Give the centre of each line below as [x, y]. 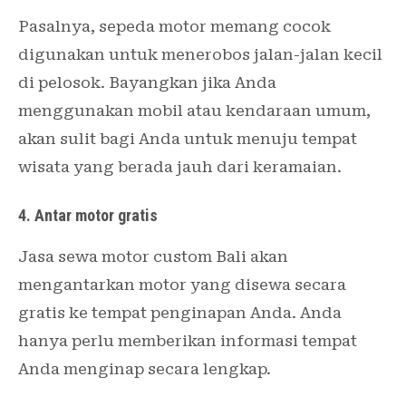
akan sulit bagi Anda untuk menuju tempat [188, 139]
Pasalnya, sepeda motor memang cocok [174, 27]
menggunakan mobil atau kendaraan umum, [194, 111]
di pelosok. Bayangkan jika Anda [147, 83]
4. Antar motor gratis [88, 216]
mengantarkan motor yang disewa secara [182, 285]
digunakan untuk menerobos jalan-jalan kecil [200, 55]
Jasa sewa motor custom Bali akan [153, 257]
